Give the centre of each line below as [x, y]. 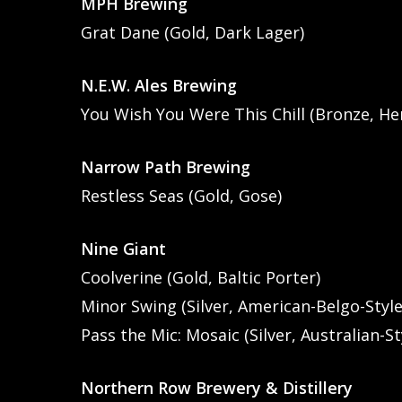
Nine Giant [124, 248]
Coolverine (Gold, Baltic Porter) [201, 277]
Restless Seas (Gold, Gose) [182, 195]
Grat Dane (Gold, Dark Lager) [193, 32]
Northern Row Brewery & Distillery [217, 387]
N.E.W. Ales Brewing [159, 85]
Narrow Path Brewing [166, 166]
